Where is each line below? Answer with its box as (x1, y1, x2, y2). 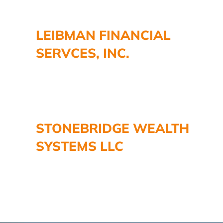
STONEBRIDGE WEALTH (36, 119, 189, 136)
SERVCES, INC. (36, 44, 129, 61)
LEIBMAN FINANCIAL (36, 26, 171, 43)
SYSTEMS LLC (36, 137, 123, 154)
